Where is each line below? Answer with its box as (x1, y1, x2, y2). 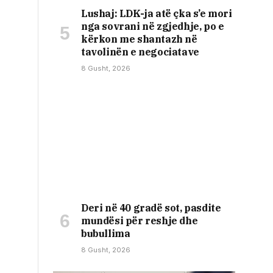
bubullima (81, 227, 130, 239)
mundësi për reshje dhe (81, 214, 198, 227)
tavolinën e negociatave (81, 45, 199, 58)
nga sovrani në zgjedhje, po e (81, 19, 224, 32)
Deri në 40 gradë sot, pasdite (81, 201, 221, 214)
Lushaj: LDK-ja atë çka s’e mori (81, 7, 232, 19)
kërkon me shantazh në (81, 32, 197, 45)
